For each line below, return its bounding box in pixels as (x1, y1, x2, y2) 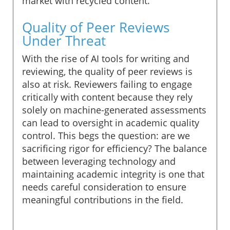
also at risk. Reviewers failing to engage (22, 78, 192, 90)
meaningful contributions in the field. (22, 193, 183, 206)
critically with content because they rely (22, 90, 193, 103)
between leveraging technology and (22, 155, 176, 167)
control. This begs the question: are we (22, 129, 190, 142)
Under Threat (22, 31, 106, 50)
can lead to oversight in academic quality (22, 116, 199, 129)
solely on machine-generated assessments (22, 103, 206, 116)
